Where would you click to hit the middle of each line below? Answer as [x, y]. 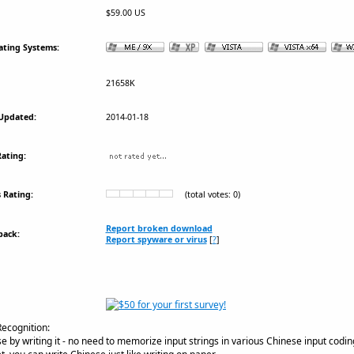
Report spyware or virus [156, 239]
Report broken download [159, 228]
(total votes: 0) [206, 194]
